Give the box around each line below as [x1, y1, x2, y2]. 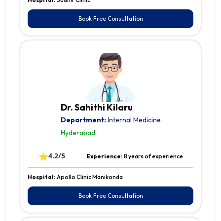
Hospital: [28, 173, 57, 181]
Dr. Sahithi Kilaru [60, 102, 133, 113]
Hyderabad [60, 128, 95, 138]
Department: [60, 115, 106, 125]
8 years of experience [123, 152, 183, 160]
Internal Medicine [106, 115, 161, 125]
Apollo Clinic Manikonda [57, 173, 123, 181]
